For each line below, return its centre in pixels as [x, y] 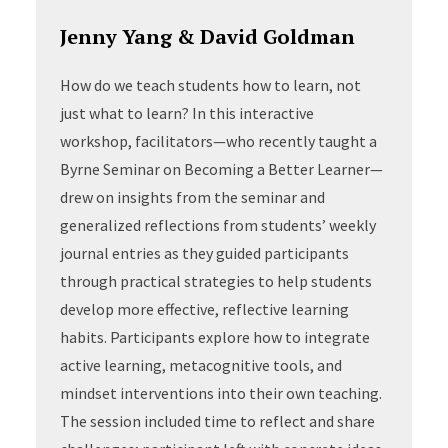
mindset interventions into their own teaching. [220, 393]
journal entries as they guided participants [204, 253]
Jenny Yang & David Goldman [207, 36]
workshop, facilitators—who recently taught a [218, 141]
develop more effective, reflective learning [204, 309]
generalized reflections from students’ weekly [217, 225]
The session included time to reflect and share [217, 421]
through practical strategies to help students [215, 281]
